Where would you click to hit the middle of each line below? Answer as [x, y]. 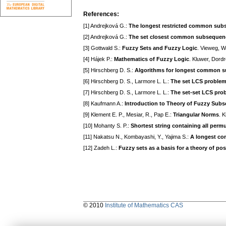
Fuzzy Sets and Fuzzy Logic [160, 48]
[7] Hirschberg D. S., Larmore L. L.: [127, 93]
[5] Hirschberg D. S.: [109, 70]
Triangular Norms [196, 115]
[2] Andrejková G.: [106, 37]
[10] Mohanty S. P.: [107, 126]
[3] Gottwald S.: [103, 48]
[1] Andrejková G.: [106, 26]
